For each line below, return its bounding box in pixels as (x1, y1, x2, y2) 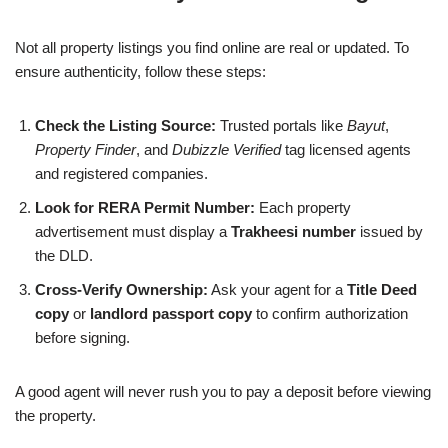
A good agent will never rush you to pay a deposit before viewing (15, 382, 431, 400)
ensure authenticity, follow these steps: (15, 62, 266, 80)
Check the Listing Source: (35, 116, 216, 134)
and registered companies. (35, 164, 208, 182)
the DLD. (35, 246, 93, 264)
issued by (356, 222, 423, 240)
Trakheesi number (231, 222, 356, 240)
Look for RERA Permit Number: (35, 198, 255, 216)
